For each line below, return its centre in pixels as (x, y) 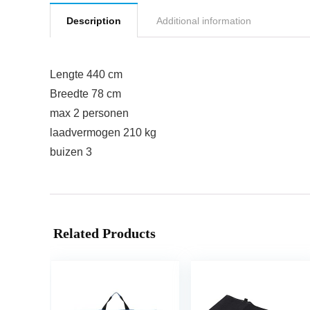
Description (94, 21)
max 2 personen (89, 113)
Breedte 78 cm (85, 94)
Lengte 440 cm (86, 74)
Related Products (104, 233)
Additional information (204, 21)
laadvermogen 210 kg (103, 133)
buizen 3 (71, 152)
